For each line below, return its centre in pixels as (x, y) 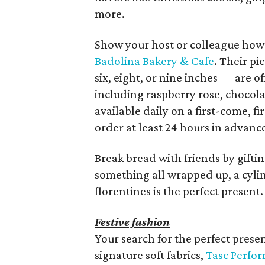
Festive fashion (132, 222)
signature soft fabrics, (151, 255)
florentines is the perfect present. (179, 191)
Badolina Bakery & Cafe (155, 61)
